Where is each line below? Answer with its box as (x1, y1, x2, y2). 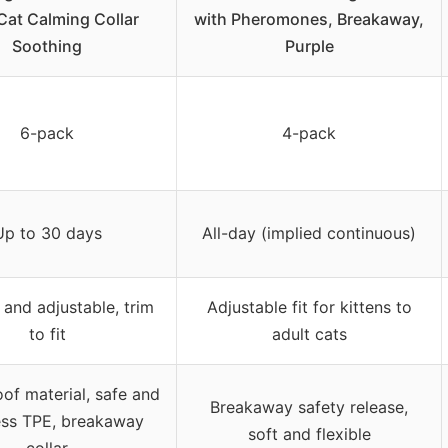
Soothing (12, 35, 82, 56)
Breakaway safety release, (210, 396, 408, 417)
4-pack (282, 122, 336, 143)
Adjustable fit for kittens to (206, 296, 412, 317)
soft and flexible (247, 423, 371, 444)
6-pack (20, 122, 74, 143)
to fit (28, 323, 66, 344)
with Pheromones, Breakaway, (194, 8, 424, 29)
